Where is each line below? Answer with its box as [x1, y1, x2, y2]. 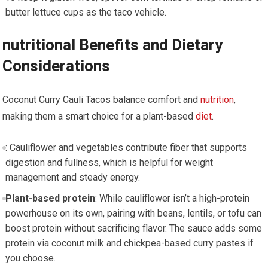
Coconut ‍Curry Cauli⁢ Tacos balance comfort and [2, 94, 201, 106]
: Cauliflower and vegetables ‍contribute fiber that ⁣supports [5, 142, 247, 154]
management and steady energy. [5, 172, 140, 184]
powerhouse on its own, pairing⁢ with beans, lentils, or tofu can [5, 208, 261, 220]
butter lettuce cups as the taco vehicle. [5, 7, 166, 19]
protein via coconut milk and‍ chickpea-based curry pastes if [5, 237, 254, 249]
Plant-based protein [5, 193, 95, 205]
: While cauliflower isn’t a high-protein [95, 193, 249, 205]
